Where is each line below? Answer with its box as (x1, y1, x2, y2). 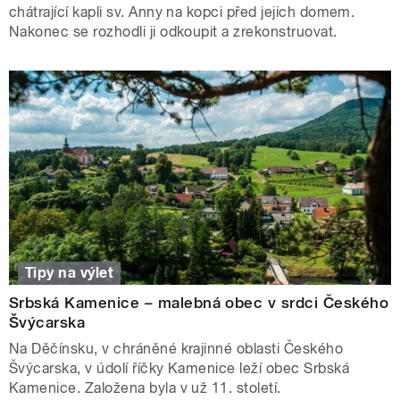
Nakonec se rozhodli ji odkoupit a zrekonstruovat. (9, 22, 337, 40)
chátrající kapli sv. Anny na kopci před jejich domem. (9, 3, 355, 21)
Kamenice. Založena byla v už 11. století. (9, 379, 281, 396)
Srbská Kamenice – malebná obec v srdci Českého (9, 293, 389, 312)
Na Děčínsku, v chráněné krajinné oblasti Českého (9, 339, 344, 357)
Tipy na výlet (25, 263, 114, 281)
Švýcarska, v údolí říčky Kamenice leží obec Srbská (9, 359, 350, 377)
